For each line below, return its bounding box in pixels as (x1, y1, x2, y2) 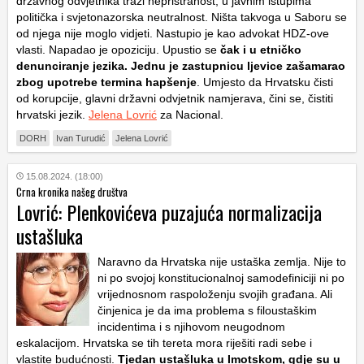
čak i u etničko (220, 43, 301, 56)
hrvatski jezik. (16, 108, 89, 121)
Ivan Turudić (56, 133, 106, 143)
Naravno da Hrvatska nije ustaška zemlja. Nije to (97, 255, 346, 268)
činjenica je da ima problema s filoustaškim (97, 304, 317, 317)
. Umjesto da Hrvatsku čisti (197, 76, 333, 89)
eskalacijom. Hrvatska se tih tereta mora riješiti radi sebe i (16, 336, 312, 349)
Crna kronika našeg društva (16, 184, 128, 200)
